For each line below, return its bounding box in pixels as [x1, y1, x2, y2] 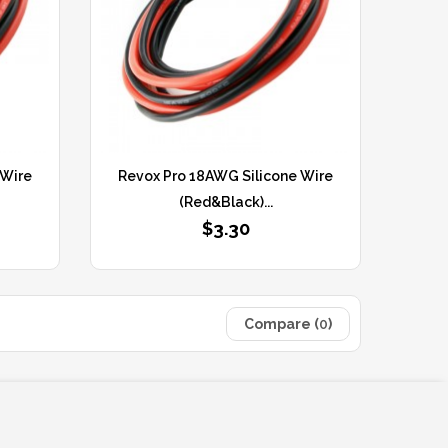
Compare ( [243, 315, 319, 332]
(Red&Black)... [178, 193, 273, 210]
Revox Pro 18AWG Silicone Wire [118, 167, 334, 184]
